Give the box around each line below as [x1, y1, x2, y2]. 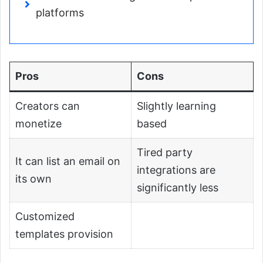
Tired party [137, 146, 193, 159]
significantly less [137, 181, 218, 194]
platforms [36, 6, 84, 19]
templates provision [15, 227, 113, 240]
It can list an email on [15, 154, 120, 167]
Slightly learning [137, 99, 216, 112]
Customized [15, 210, 75, 222]
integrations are [137, 163, 215, 176]
